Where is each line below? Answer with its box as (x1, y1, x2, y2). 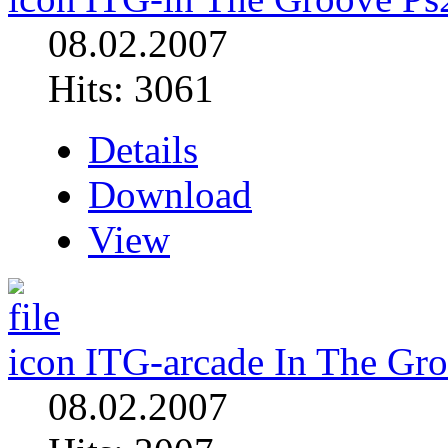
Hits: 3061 (48, 66, 214, 110)
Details (88, 127, 198, 171)
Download (88, 172, 252, 216)
